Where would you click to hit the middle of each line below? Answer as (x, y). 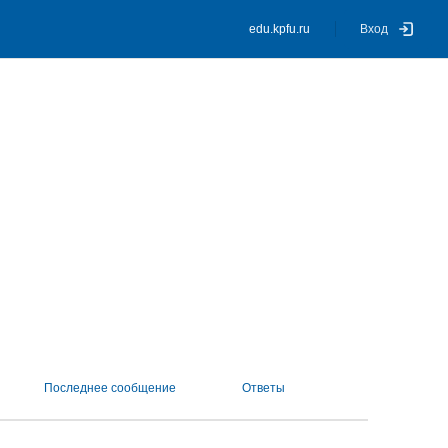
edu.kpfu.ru (279, 29)
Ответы (263, 387)
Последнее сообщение (110, 387)
